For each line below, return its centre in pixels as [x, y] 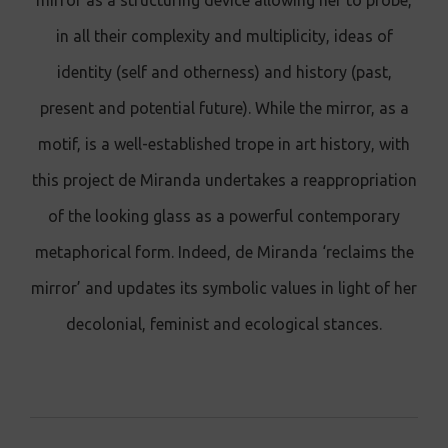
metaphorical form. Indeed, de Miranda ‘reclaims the [224, 252]
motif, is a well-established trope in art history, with [224, 144]
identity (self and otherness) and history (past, [224, 72]
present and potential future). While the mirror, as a [224, 108]
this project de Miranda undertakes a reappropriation [224, 180]
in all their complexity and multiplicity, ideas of [224, 36]
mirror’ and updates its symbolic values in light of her [224, 288]
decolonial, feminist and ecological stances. [224, 324]
